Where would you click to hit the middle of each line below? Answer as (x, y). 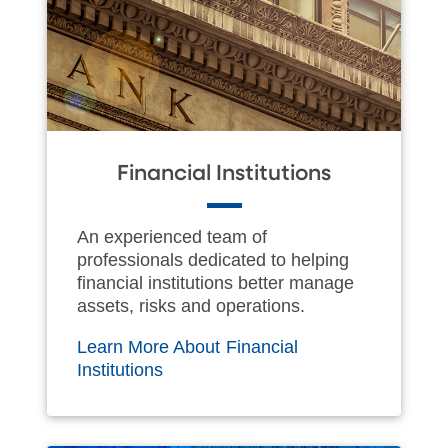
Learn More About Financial (187, 346)
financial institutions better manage (215, 282)
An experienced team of (172, 236)
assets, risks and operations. (191, 305)
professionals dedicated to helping (213, 259)
